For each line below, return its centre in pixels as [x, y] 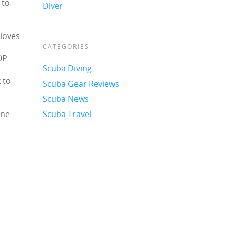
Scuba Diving [67, 68]
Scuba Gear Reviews [81, 83]
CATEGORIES [66, 46]
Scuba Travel [67, 114]
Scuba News [66, 99]
